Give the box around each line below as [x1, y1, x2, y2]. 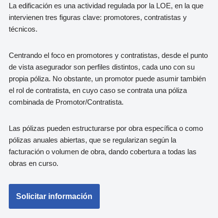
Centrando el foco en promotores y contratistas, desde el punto [9, 51, 208, 60]
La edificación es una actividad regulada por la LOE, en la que [9, 1, 204, 10]
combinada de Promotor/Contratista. [9, 98, 124, 107]
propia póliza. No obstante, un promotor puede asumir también [9, 74, 206, 83]
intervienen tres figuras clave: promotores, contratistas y [9, 13, 187, 22]
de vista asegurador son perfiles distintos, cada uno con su [9, 63, 195, 72]
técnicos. [9, 25, 38, 34]
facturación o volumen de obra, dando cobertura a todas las [9, 147, 197, 156]
